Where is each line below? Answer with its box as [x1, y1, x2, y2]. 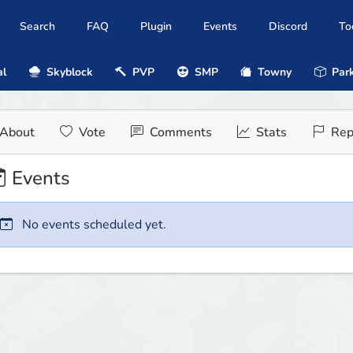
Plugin [140, 19, 172, 35]
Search [20, 19, 55, 35]
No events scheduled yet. [18, 216, 166, 234]
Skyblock [43, 64, 93, 80]
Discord [269, 19, 307, 35]
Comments [146, 124, 212, 142]
